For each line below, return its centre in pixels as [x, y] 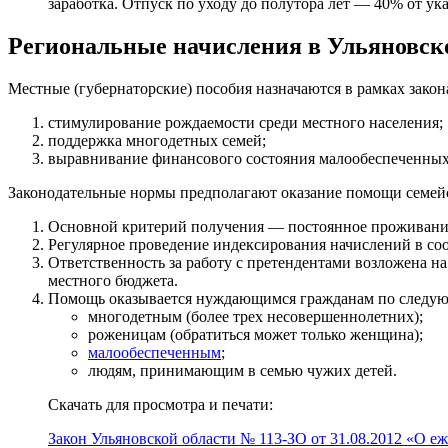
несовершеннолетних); [343, 316]
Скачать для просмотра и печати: [160, 404]
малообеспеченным [154, 352]
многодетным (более [160, 316]
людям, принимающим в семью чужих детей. [242, 370]
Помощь [78, 298]
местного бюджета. [113, 280]
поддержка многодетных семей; [157, 140]
